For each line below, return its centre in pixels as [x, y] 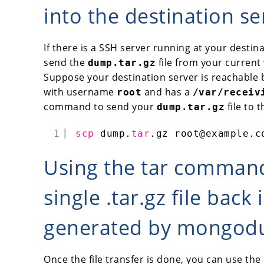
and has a [167, 92]
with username [80, 92]
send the [66, 62]
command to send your [100, 106]
